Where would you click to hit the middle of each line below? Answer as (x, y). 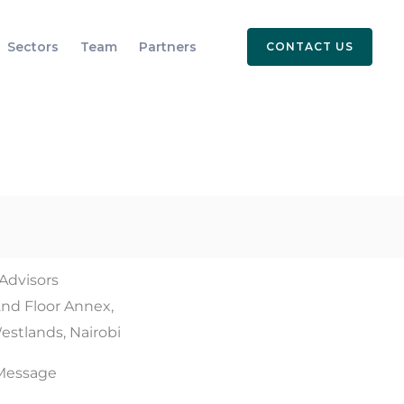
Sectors (33, 47)
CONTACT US (310, 47)
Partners (168, 47)
